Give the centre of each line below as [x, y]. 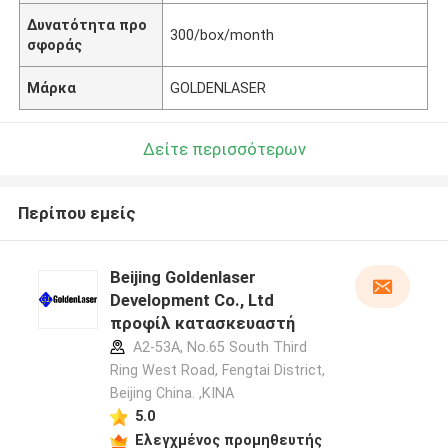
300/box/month [222, 34]
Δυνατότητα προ [87, 24]
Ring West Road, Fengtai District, [217, 370]
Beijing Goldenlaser [182, 277]
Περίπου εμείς [76, 213]
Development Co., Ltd [191, 300]
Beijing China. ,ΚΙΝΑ [171, 393]
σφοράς [55, 44]
